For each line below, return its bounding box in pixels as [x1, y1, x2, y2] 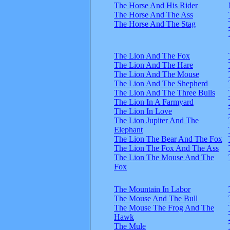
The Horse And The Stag [114, 19, 196, 28]
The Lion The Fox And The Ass [114, 143, 219, 152]
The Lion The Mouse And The [114, 152, 214, 162]
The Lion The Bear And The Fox [114, 134, 222, 143]
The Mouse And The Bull [114, 194, 198, 203]
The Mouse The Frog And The [114, 203, 214, 212]
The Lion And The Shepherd [114, 79, 208, 88]
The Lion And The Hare [114, 60, 193, 69]
